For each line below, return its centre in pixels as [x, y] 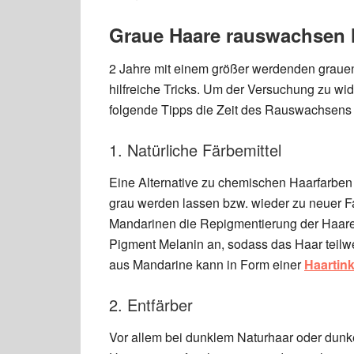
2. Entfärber [151, 305]
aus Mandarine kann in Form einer [207, 264]
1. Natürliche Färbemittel [195, 150]
